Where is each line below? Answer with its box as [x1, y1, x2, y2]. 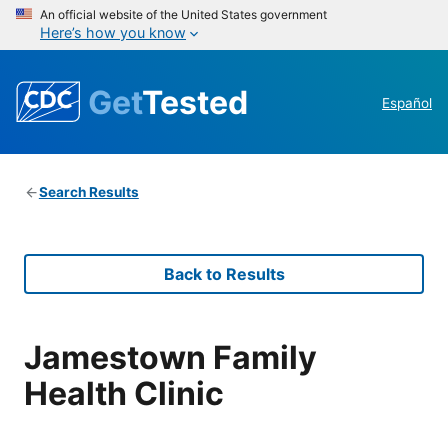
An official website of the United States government [40, 7, 327, 22]
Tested [142, 82, 248, 122]
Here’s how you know [40, 24, 186, 41]
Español [382, 95, 432, 112]
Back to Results [163, 264, 285, 285]
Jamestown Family [24, 337, 317, 377]
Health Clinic [24, 373, 224, 413]
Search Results [38, 184, 139, 201]
